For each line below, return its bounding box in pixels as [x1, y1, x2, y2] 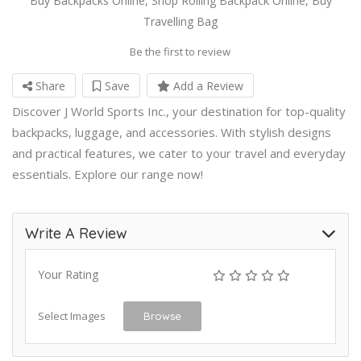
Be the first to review [130, 44, 230, 59]
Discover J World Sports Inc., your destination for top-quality [12, 102, 346, 119]
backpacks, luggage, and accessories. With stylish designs [12, 123, 331, 140]
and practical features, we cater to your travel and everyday [12, 144, 346, 161]
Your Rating [38, 266, 98, 282]
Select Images [38, 308, 106, 323]
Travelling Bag [143, 13, 218, 29]
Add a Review [170, 77, 243, 93]
